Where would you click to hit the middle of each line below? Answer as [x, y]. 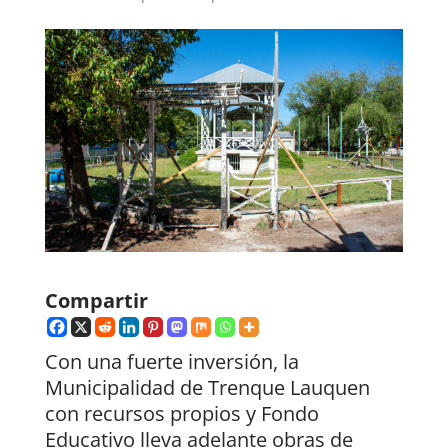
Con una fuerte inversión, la [171, 362]
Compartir [96, 301]
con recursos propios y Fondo [181, 414]
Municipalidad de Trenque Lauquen [207, 388]
